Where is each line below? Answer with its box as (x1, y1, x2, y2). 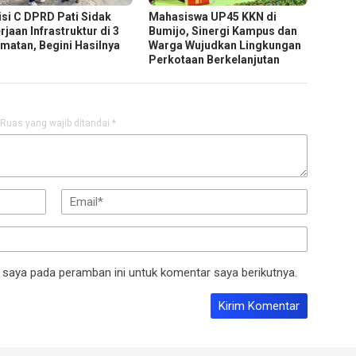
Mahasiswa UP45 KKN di (149, 10, 277, 23)
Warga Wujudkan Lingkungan (149, 38, 302, 52)
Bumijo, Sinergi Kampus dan (149, 24, 298, 37)
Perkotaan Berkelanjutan (149, 52, 281, 66)
